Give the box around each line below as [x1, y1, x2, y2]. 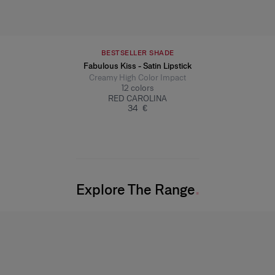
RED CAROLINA [108, 93, 167, 104]
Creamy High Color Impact [89, 72, 186, 83]
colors [131, 82, 153, 93]
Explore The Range [76, 180, 195, 198]
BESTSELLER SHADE [101, 48, 174, 57]
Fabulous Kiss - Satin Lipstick [83, 60, 192, 71]
